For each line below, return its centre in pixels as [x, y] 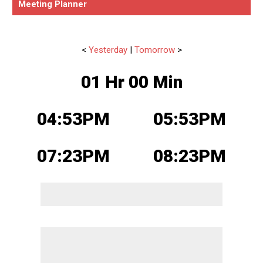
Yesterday [108, 50]
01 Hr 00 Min [131, 82]
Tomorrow [154, 50]
